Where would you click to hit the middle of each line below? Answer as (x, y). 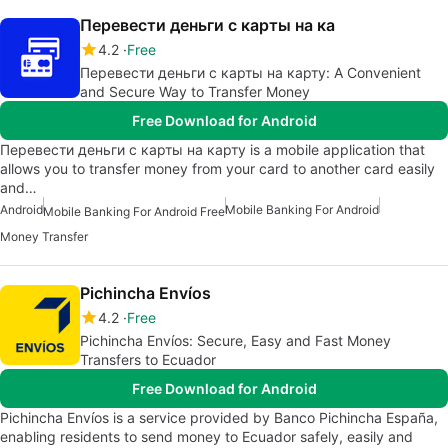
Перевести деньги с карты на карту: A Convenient (250, 73)
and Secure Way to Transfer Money (195, 92)
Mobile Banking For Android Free (134, 211)
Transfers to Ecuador (148, 359)
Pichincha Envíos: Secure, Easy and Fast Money (235, 340)
